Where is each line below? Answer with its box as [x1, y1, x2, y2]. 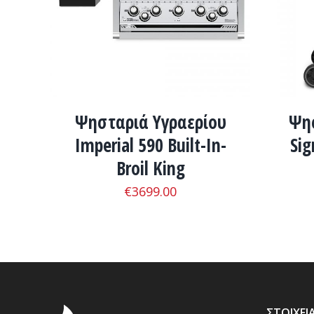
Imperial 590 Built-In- [74, 132, 226, 158]
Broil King [116, 156, 185, 182]
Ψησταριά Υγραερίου [74, 109, 226, 135]
